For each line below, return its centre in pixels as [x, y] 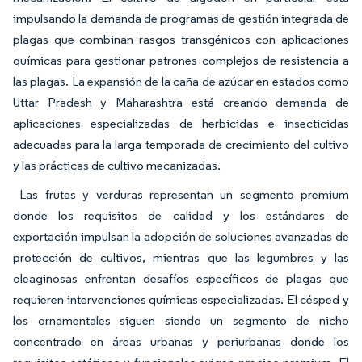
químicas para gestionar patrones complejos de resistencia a [181, 61]
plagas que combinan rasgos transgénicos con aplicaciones [181, 40]
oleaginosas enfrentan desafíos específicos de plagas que [181, 279]
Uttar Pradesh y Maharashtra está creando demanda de [181, 103]
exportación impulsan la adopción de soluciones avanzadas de [181, 237]
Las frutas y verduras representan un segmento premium [181, 195]
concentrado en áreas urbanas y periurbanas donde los [181, 342]
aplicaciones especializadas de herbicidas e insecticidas [181, 124]
